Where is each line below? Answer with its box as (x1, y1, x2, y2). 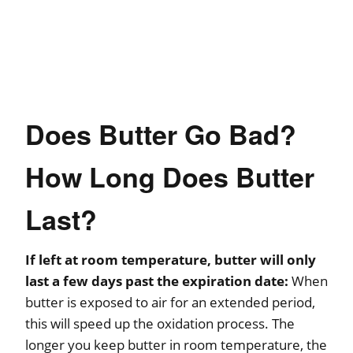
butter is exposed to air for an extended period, (25, 292, 315, 311)
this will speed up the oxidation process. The (25, 314, 295, 333)
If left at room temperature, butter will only (25, 250, 316, 269)
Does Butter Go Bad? (25, 114, 296, 153)
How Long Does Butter (25, 157, 314, 195)
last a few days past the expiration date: (25, 271, 292, 290)
